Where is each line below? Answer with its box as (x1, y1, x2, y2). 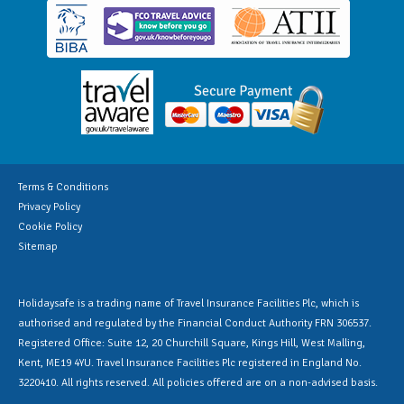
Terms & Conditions (18, 179, 108, 194)
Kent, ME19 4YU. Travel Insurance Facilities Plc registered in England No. (18, 355, 362, 370)
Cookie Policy (18, 219, 82, 234)
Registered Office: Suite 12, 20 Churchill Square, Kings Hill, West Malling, (18, 335, 365, 350)
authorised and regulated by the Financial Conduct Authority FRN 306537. (18, 316, 372, 330)
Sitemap (18, 239, 58, 253)
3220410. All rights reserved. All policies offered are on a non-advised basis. (18, 375, 378, 390)
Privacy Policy (18, 199, 80, 214)
